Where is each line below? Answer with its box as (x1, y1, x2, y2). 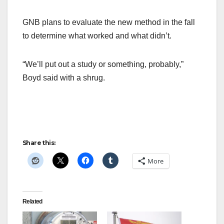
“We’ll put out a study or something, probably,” (22, 59, 183, 68)
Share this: (22, 138, 55, 146)
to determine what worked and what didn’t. (22, 31, 171, 40)
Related (22, 197, 42, 205)
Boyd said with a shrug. (22, 73, 105, 82)
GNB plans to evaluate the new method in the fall (22, 17, 195, 26)
